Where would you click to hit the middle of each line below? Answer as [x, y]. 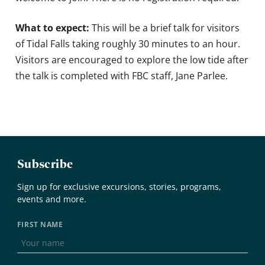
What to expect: [53, 28]
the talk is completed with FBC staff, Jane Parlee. [122, 75]
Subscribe [45, 164]
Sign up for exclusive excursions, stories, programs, [119, 186]
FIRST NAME [40, 225]
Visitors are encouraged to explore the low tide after [132, 59]
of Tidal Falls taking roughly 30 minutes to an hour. [128, 43]
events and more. [51, 199]
